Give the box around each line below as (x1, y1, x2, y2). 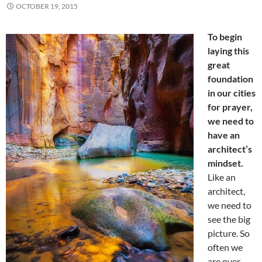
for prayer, (208, 101, 253, 113)
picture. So (208, 227, 250, 239)
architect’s (208, 143, 252, 155)
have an (208, 129, 240, 141)
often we (208, 242, 243, 253)
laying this (208, 45, 249, 57)
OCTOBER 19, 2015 (16, 2, 78, 11)
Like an (208, 171, 236, 183)
